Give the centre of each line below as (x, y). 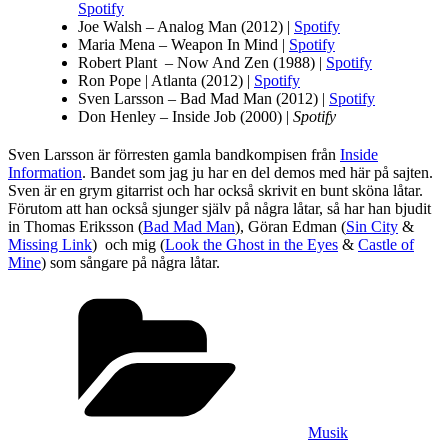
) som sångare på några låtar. (130, 263)
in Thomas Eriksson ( (75, 227)
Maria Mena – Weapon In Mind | (183, 45)
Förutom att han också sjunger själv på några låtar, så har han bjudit (219, 209)
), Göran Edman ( (290, 227)
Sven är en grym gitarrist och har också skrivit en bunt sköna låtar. (215, 191)
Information (45, 173)
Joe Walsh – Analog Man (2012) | (186, 27)
